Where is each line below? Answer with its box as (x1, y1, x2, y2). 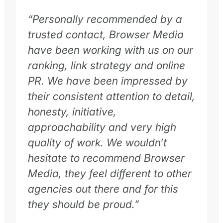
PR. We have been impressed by (28, 74, 188, 88)
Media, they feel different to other (28, 167, 192, 180)
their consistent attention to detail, (28, 90, 195, 103)
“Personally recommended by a (28, 12, 182, 26)
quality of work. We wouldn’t (28, 136, 167, 149)
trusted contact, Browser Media (28, 28, 184, 41)
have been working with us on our (28, 43, 193, 57)
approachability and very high (28, 120, 176, 134)
